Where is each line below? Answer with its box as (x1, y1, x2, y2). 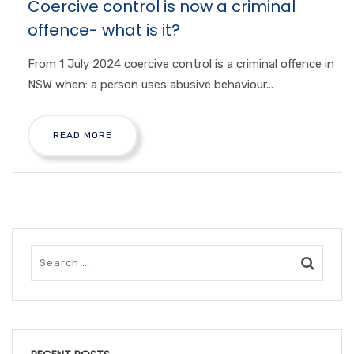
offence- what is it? (28, 18, 180, 41)
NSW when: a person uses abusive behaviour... (28, 77, 273, 92)
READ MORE (53, 129, 112, 141)
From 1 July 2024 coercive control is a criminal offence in (28, 56, 334, 71)
